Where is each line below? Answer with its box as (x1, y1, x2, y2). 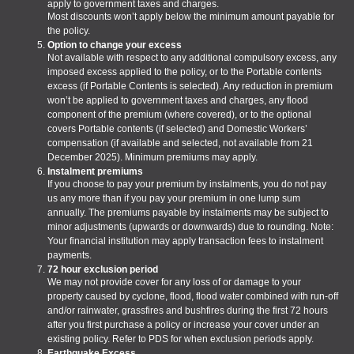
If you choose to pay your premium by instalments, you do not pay (47, 179, 326, 190)
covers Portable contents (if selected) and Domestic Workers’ (47, 123, 307, 135)
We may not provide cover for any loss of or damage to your (47, 277, 301, 288)
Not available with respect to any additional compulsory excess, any (47, 52, 337, 64)
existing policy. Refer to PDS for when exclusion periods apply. (47, 333, 314, 345)
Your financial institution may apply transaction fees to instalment (47, 235, 323, 247)
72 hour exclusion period (47, 264, 158, 276)
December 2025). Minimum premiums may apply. (47, 152, 258, 164)
